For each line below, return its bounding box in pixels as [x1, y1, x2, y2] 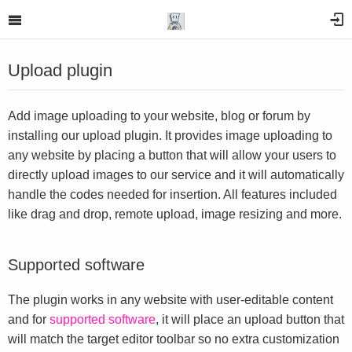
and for [8, 313, 49, 326]
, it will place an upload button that [156, 313, 344, 326]
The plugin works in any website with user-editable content [8, 293, 333, 306]
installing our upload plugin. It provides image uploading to [8, 129, 332, 142]
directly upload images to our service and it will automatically [8, 168, 344, 181]
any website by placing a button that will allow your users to [8, 148, 336, 162]
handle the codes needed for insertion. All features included [8, 188, 337, 201]
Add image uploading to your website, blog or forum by [8, 109, 310, 123]
